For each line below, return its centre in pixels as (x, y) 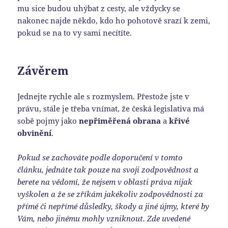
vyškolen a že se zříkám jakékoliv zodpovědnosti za (110, 194)
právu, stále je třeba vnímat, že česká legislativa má (111, 109)
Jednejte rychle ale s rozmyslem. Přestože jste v (104, 96)
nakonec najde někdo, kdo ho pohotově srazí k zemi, (114, 21)
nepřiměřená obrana (120, 121)
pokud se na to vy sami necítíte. (75, 33)
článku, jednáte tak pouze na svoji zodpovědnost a (108, 170)
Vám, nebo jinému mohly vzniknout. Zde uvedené (104, 219)
